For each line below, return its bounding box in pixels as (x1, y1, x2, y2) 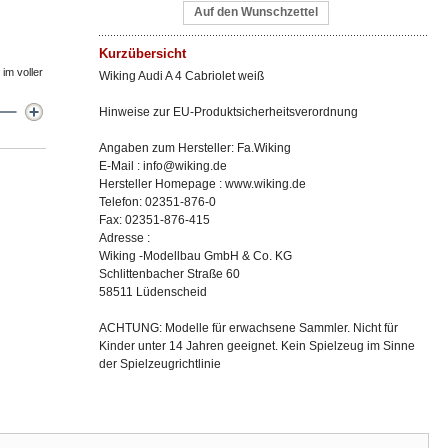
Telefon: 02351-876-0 (99, 195, 216, 209)
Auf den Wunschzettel (194, 5, 318, 19)
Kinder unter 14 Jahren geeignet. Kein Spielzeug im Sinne (99, 339, 415, 353)
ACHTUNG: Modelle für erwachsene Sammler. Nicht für (99, 321, 398, 335)
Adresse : (99, 231, 150, 245)
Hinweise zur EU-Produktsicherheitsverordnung (99, 105, 358, 119)
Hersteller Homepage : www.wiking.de (99, 177, 306, 191)
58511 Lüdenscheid (99, 285, 207, 299)
